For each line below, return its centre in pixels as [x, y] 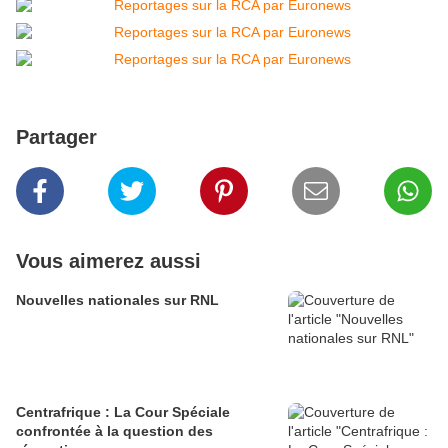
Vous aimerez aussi [108, 261]
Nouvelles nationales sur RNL [117, 300]
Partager [56, 137]
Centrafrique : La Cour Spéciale [123, 412]
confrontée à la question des [114, 431]
